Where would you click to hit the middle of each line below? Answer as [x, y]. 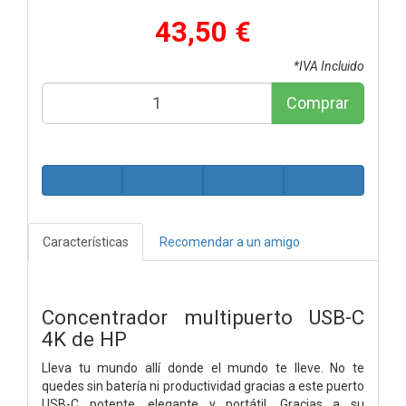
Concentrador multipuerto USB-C [203, 317]
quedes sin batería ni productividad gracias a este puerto [203, 386]
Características [86, 242]
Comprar [318, 102]
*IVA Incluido [329, 66]
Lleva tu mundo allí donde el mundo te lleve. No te [203, 367]
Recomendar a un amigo [230, 242]
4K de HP [84, 338]
